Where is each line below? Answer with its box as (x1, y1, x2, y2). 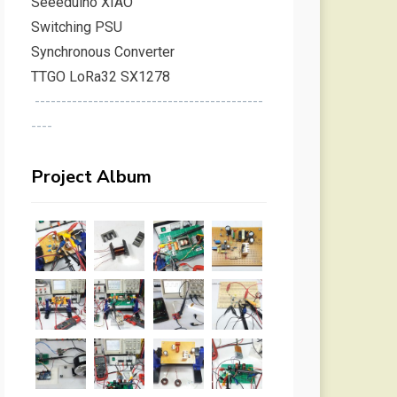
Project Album (30, 165, 152, 190)
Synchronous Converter (30, 43, 175, 61)
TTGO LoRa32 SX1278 (30, 68, 170, 86)
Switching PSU (30, 19, 122, 36)
